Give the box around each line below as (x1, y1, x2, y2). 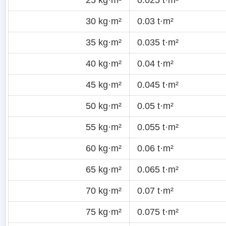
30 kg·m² (86, 16, 122, 26)
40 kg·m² (86, 58, 122, 69)
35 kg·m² (86, 37, 122, 47)
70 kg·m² (86, 185, 122, 196)
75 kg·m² (86, 206, 122, 217)
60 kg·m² (86, 143, 122, 153)
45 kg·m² (86, 79, 122, 90)
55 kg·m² (86, 122, 122, 132)
